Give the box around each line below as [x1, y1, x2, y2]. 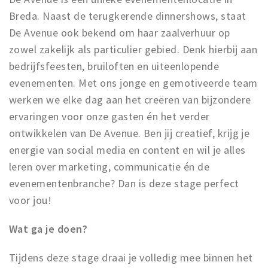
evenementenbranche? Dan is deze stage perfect [9, 176, 239, 190]
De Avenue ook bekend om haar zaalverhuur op [9, 26, 230, 39]
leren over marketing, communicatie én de [9, 160, 210, 173]
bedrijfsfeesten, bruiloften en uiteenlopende [9, 59, 220, 73]
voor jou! [9, 193, 52, 207]
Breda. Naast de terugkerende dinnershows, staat [9, 9, 246, 23]
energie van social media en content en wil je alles [9, 143, 246, 157]
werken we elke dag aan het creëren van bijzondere [9, 93, 251, 106]
